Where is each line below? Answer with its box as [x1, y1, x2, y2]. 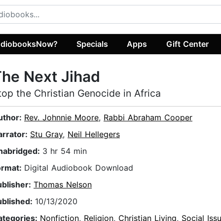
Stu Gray [30, 129, 63, 140]
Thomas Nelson [34, 180, 92, 190]
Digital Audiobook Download [24, 163, 133, 173]
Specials [76, 38, 109, 49]
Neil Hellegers [68, 129, 120, 140]
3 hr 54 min [42, 146, 87, 156]
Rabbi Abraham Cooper [104, 112, 192, 123]
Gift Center [166, 38, 209, 49]
